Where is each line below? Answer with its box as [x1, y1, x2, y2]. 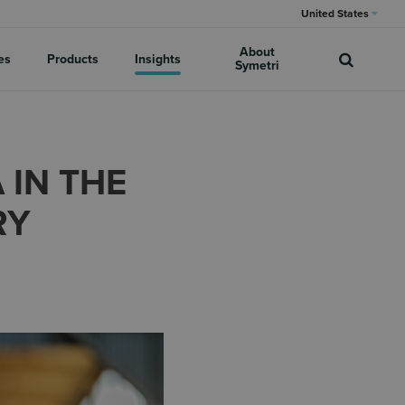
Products [47, 51, 99, 67]
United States [301, 7, 372, 20]
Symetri [234, 58, 279, 73]
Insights [135, 51, 182, 67]
